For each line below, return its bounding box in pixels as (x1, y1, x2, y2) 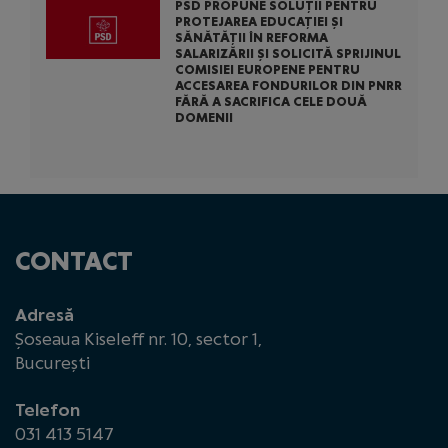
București (15, 353, 90, 373)
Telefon (15, 400, 80, 420)
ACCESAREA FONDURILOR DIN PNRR (174, 78, 402, 93)
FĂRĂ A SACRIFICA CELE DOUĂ (174, 94, 367, 109)
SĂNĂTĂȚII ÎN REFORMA (174, 30, 328, 45)
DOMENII (174, 110, 233, 125)
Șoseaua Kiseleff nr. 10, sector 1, (15, 329, 262, 349)
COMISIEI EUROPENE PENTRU (174, 62, 360, 77)
